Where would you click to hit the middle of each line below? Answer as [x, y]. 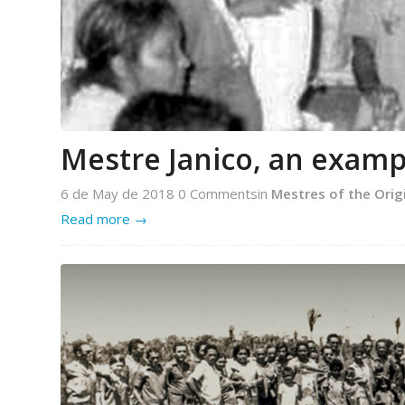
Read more [95, 218]
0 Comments [218, 193]
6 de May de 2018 [119, 193]
